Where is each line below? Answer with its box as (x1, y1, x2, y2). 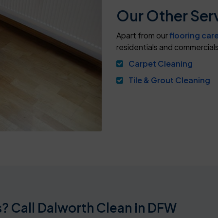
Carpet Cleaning (128, 58, 193, 69)
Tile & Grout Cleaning (128, 75, 210, 86)
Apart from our (116, 30, 169, 41)
